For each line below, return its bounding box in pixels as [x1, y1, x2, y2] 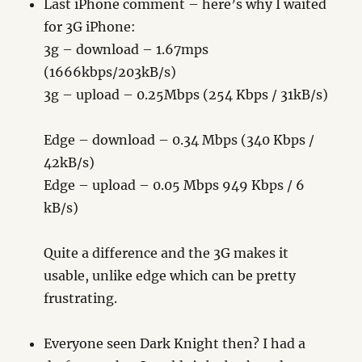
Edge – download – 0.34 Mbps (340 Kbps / [44, 131, 315, 148]
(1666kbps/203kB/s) [44, 63, 177, 80]
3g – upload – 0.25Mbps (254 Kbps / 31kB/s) [44, 86, 329, 103]
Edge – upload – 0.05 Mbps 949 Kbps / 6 [44, 176, 305, 193]
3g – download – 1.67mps [44, 40, 209, 57]
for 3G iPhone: [44, 18, 137, 35]
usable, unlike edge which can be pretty [44, 267, 297, 284]
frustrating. [44, 289, 118, 306]
